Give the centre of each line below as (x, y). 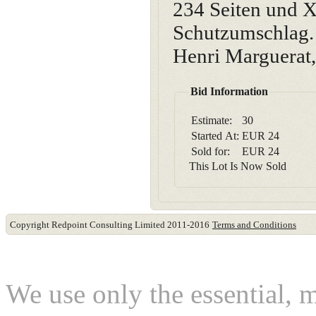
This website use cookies (159, 256)
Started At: (215, 136)
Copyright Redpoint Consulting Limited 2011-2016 (110, 225)
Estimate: (212, 120)
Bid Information (229, 91)
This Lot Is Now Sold (238, 166)
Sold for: (211, 151)
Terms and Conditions (254, 225)
